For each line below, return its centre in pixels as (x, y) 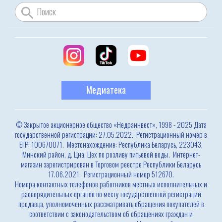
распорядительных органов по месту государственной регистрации (111, 194)
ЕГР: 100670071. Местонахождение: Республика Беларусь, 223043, (111, 144)
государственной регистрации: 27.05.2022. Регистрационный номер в (111, 135)
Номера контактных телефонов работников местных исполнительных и (111, 184)
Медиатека (106, 89)
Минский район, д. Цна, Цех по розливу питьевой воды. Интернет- (111, 154)
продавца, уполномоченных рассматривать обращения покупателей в (111, 204)
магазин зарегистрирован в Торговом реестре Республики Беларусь (111, 164)
